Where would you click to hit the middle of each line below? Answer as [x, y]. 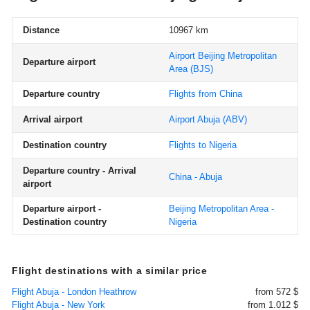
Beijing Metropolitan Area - [221, 209]
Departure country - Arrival [80, 171]
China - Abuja [195, 177]
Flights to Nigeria [203, 145]
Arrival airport [53, 119]
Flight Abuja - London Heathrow [74, 292]
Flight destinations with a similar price [109, 271]
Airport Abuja [194, 119]
